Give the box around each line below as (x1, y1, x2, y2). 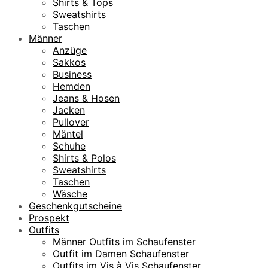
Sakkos (53, 56, 86, 68)
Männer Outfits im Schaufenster (53, 235, 196, 248)
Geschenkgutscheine (29, 199, 122, 212)
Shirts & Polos (53, 151, 116, 164)
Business (53, 68, 92, 80)
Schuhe (53, 139, 86, 152)
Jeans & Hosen (53, 92, 120, 104)
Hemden (53, 80, 90, 92)
